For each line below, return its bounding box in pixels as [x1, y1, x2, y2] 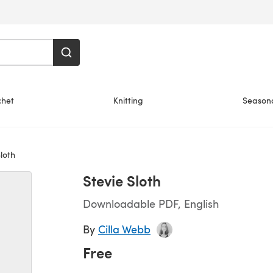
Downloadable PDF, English [83, 196, 219, 211]
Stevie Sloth [83, 170, 161, 191]
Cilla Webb [98, 221, 151, 236]
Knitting [113, 94, 143, 106]
